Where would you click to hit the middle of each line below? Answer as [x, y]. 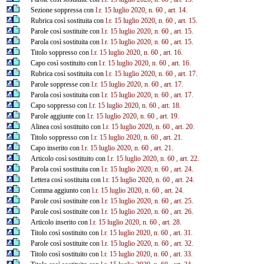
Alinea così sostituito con [66, 126]
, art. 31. [181, 232]
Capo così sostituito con [65, 63]
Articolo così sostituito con [69, 158]
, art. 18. [169, 105]
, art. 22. [187, 158]
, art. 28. [170, 222]
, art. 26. [181, 211]
